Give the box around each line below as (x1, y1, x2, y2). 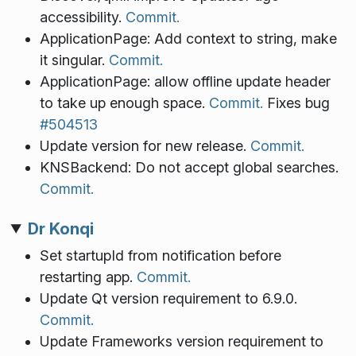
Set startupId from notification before (39, 246, 281, 264)
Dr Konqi (27, 218, 94, 238)
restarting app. (39, 268, 137, 285)
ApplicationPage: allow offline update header (39, 73, 331, 91)
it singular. (39, 52, 109, 69)
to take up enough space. (39, 95, 209, 112)
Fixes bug (262, 95, 330, 112)
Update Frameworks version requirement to (39, 332, 323, 350)
